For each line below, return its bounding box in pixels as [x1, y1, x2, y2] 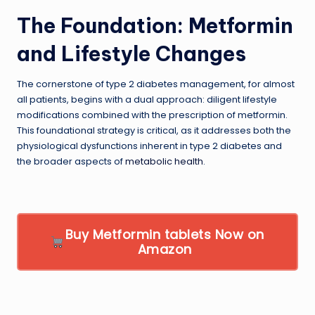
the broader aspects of [17, 155, 125, 167]
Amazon [137, 240, 192, 258]
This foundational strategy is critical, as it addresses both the [17, 124, 291, 136]
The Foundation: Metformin [17, 12, 293, 39]
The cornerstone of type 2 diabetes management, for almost [17, 77, 295, 90]
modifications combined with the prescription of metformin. [17, 108, 288, 121]
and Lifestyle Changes [17, 40, 246, 67]
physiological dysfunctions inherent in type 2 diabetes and [17, 139, 282, 152]
